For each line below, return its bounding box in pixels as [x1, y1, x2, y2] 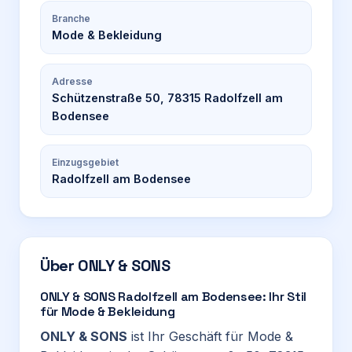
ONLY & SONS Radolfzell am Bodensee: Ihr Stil [40, 288, 306, 305]
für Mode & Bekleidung [40, 303, 175, 320]
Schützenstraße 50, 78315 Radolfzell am [52, 91, 283, 104]
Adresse [52, 75, 93, 87]
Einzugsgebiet [52, 156, 119, 168]
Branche [52, 13, 90, 24]
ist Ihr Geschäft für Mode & [127, 328, 293, 344]
